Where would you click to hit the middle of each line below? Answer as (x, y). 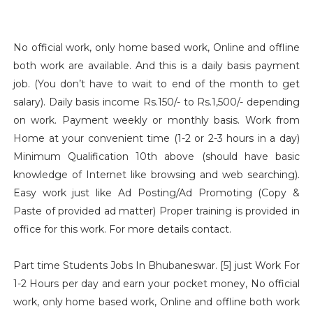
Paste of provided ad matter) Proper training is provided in (156, 211)
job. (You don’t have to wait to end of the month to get (156, 84)
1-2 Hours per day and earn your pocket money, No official (156, 284)
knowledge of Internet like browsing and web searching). (156, 175)
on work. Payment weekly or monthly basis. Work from (156, 120)
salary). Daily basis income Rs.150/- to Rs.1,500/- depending (156, 102)
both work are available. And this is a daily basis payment (156, 66)
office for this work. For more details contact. (156, 229)
